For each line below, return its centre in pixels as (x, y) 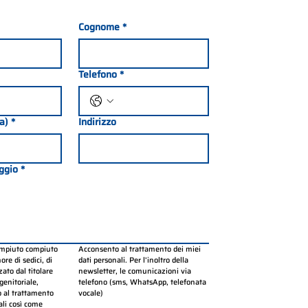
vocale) (90, 293)
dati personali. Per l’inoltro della (133, 260)
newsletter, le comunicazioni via (134, 271)
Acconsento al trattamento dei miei (139, 249)
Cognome (99, 26)
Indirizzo (97, 121)
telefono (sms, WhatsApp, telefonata (142, 282)
